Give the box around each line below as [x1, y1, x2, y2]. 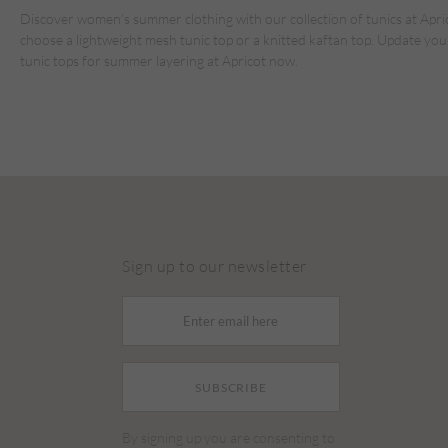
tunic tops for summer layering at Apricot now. [20, 52, 298, 70]
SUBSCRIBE [195, 379, 267, 395]
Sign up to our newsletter [122, 256, 307, 276]
